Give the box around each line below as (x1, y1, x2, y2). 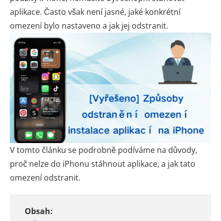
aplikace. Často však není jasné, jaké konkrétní (10, 6, 181, 17)
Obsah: (25, 205, 53, 217)
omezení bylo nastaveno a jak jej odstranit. (10, 20, 168, 31)
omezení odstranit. (10, 172, 80, 183)
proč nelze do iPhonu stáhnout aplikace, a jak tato (10, 158, 195, 169)
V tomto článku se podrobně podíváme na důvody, (10, 144, 197, 155)
